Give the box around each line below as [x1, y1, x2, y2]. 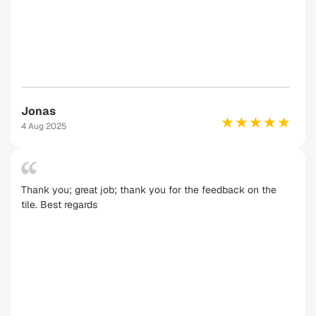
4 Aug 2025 [21, 121, 67, 132]
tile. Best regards [21, 198, 97, 211]
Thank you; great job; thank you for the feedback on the [21, 183, 276, 196]
